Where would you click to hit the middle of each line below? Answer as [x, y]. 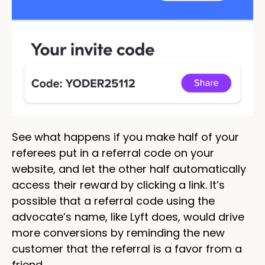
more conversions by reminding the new [118, 232]
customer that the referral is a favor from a [127, 248]
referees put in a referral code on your [113, 153]
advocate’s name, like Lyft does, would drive [128, 216]
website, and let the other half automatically [129, 169]
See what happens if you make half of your [125, 137]
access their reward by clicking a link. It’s [118, 185]
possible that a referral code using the [113, 201]
